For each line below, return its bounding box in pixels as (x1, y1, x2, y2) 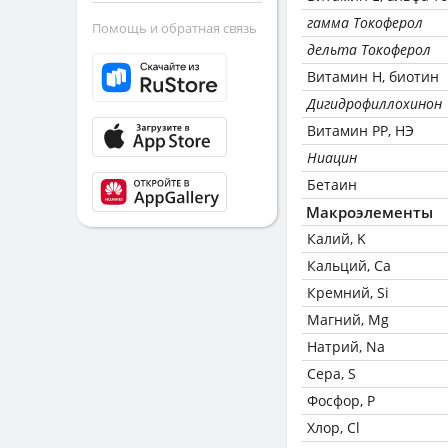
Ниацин (307, 148, 357, 167)
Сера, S (307, 364, 356, 383)
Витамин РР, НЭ (307, 121, 414, 140)
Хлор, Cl (307, 418, 360, 437)
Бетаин (307, 175, 357, 194)
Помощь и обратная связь (92, 19, 257, 37)
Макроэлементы (306, 202, 433, 222)
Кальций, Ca (307, 256, 391, 275)
